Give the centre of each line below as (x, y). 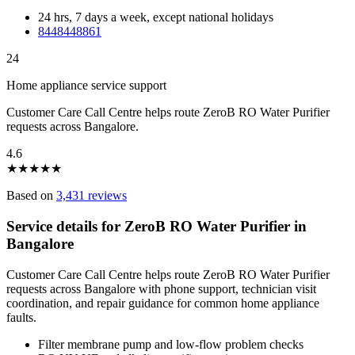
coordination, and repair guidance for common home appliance (163, 303)
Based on (31, 196)
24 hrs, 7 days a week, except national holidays (156, 17)
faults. (21, 317)
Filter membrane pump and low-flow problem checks (171, 344)
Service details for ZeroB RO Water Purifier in (157, 227)
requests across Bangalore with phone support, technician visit (161, 288)
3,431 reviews (92, 196)
